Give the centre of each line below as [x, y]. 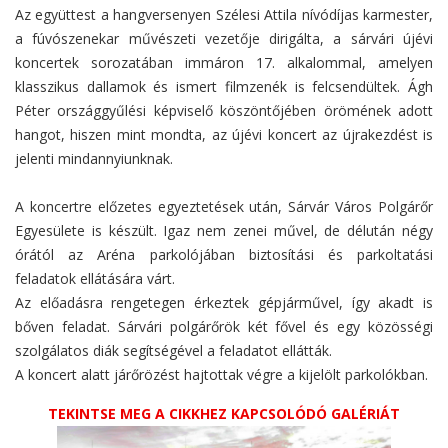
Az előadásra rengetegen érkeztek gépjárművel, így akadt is [224, 302]
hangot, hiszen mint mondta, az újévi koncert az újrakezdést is [224, 134]
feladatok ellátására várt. [95, 278]
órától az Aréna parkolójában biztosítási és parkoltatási [224, 254]
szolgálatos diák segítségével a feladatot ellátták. [173, 350]
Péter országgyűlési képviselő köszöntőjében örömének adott [224, 110]
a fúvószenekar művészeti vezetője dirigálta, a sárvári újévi [224, 38]
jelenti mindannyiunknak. [94, 158]
